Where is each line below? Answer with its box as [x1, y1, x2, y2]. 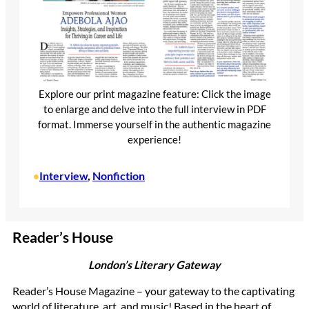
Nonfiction [92, 168, 145, 182]
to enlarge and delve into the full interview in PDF [43, 103, 266, 116]
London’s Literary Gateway [88, 257, 221, 271]
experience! [128, 134, 181, 146]
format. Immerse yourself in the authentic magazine [38, 119, 271, 131]
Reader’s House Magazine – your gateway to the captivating [12, 283, 295, 297]
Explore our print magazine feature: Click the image [38, 88, 271, 101]
